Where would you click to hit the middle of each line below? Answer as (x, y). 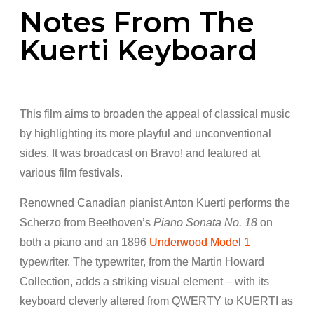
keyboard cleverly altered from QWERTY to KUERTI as (156, 301)
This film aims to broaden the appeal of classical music (155, 114)
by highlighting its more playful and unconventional (145, 134)
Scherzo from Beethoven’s (85, 223)
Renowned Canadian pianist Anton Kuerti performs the (155, 203)
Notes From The (137, 22)
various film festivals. (71, 173)
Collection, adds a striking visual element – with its (144, 282)
